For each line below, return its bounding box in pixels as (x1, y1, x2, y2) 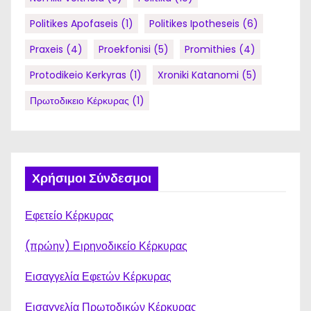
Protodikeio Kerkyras (30, 68, 126, 82)
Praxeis (30, 42, 63, 56)
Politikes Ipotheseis (149, 17, 239, 31)
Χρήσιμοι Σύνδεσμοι (32, 171, 151, 186)
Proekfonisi (99, 42, 151, 56)
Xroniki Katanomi (158, 68, 239, 82)
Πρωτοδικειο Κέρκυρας (30, 94, 129, 108)
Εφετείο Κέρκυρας (25, 208, 114, 224)
